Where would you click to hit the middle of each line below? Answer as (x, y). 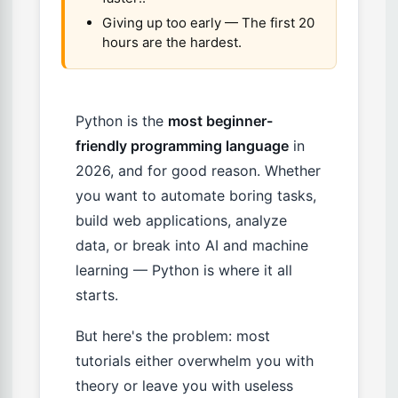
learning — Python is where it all (184, 271)
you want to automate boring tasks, (196, 196)
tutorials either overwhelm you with (195, 361)
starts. (97, 295)
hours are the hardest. (172, 43)
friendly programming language (182, 146)
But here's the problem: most (173, 336)
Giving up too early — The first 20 (208, 23)
